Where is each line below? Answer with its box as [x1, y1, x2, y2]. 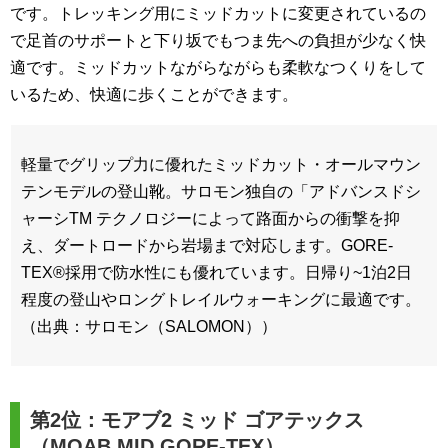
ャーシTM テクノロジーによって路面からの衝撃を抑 [21, 209, 400, 227]
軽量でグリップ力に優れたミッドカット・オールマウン [21, 155, 421, 173]
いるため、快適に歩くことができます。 [10, 85, 298, 103]
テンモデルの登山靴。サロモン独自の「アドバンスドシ [21, 182, 421, 200]
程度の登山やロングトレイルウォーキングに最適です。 [21, 290, 421, 308]
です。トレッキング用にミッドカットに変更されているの [10, 4, 426, 22]
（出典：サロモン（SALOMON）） [21, 317, 277, 335]
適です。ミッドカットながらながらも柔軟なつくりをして [10, 58, 426, 76]
